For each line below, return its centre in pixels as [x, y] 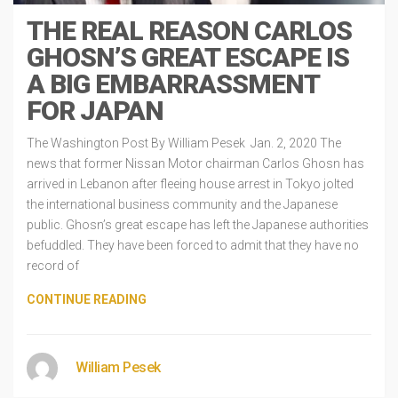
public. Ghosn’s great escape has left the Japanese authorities [198, 224]
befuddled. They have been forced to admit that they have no [193, 245]
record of [53, 265]
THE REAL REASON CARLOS [189, 30]
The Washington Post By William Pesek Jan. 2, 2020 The [184, 143]
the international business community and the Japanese [182, 204]
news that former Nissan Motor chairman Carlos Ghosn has [195, 163]
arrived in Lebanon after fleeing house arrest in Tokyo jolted [190, 183]
